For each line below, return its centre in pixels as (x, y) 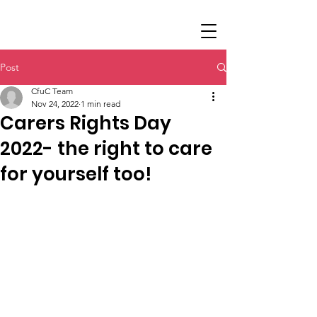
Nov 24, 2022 (55, 104)
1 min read (100, 104)
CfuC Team (52, 91)
